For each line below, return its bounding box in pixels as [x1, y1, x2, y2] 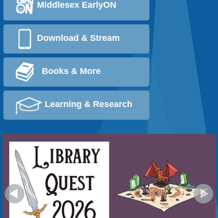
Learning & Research [42, 99, 132, 109]
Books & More [35, 66, 101, 76]
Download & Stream [35, 33, 120, 43]
